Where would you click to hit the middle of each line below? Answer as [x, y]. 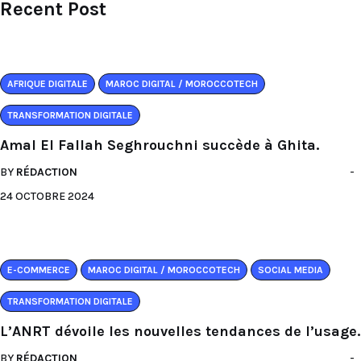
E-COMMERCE [39, 270]
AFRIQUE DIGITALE [48, 84]
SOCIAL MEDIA [290, 270]
